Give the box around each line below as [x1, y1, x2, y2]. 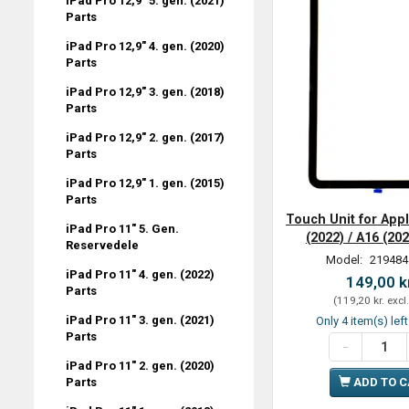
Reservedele [66, 237, 139, 252]
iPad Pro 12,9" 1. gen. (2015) [66, 175, 225, 190]
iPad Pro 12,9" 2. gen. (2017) [66, 130, 225, 144]
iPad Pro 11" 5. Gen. [66, 221, 179, 236]
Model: [325, 253, 365, 267]
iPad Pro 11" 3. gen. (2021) [66, 312, 215, 327]
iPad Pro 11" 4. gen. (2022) [66, 267, 215, 281]
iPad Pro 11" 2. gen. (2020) [66, 358, 215, 372]
